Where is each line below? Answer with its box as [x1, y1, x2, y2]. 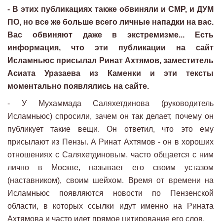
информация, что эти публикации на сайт [7, 43, 214, 52]
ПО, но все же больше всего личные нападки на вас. [7, 18, 214, 27]
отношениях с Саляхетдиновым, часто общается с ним [7, 150, 214, 159]
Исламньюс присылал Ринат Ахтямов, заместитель [7, 56, 214, 65]
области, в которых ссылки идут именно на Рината [7, 202, 214, 211]
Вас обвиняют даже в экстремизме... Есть [7, 31, 214, 39]
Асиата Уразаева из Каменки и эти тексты [7, 69, 214, 78]
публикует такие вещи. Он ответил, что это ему [7, 125, 214, 134]
